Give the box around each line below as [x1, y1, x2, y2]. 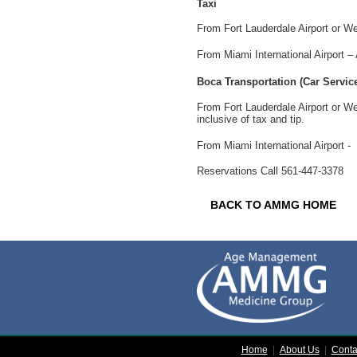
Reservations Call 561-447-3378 [197, 165, 343, 177]
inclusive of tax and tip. [197, 113, 304, 125]
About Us [279, 344, 320, 355]
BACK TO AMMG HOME [210, 198, 336, 211]
